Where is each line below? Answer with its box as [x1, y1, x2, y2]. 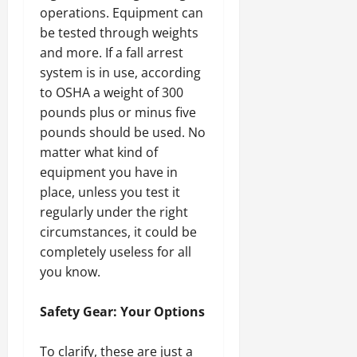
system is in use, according [40, 64, 201, 82]
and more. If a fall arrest [40, 44, 183, 62]
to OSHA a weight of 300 [40, 84, 183, 102]
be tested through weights [40, 24, 198, 42]
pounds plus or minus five [40, 104, 196, 122]
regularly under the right [40, 203, 188, 222]
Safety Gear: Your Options [40, 303, 205, 321]
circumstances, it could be [40, 223, 197, 241]
